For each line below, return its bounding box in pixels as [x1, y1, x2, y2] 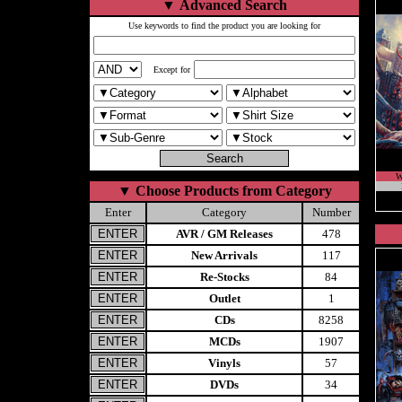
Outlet [208, 292, 240, 305]
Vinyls [208, 356, 240, 370]
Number [311, 205, 351, 219]
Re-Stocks [199, 270, 249, 284]
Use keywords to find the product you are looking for [128, 21, 320, 31]
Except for [153, 65, 190, 74]
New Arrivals [191, 249, 258, 262]
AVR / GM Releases [176, 227, 273, 240]
